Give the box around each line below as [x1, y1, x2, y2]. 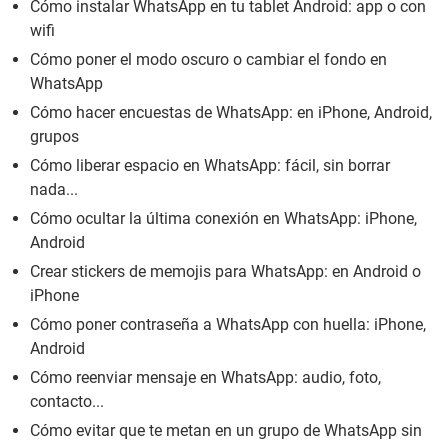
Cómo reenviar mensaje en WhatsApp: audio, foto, [30, 367, 381, 387]
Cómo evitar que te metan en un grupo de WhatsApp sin [30, 420, 422, 440]
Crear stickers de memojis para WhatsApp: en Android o [30, 261, 421, 281]
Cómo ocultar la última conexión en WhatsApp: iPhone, [30, 208, 417, 228]
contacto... [30, 391, 104, 411]
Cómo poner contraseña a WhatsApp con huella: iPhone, [30, 314, 426, 334]
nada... [30, 179, 78, 199]
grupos [30, 126, 79, 146]
